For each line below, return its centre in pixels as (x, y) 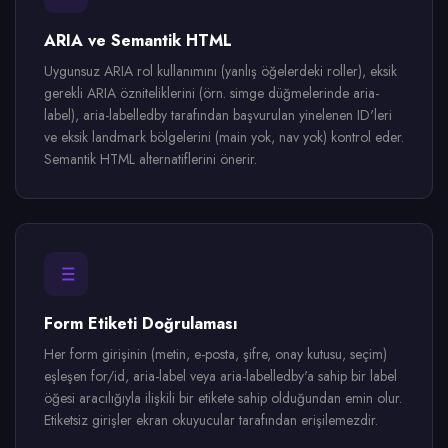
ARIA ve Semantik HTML (138, 40)
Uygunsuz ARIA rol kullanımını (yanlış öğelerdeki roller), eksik (220, 71)
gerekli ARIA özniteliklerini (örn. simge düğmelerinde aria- (211, 93)
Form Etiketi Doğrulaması (141, 323)
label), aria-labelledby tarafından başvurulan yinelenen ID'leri (218, 115)
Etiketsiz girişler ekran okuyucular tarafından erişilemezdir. (211, 420)
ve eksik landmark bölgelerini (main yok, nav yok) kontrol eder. (224, 137)
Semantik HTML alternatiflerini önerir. (150, 159)
